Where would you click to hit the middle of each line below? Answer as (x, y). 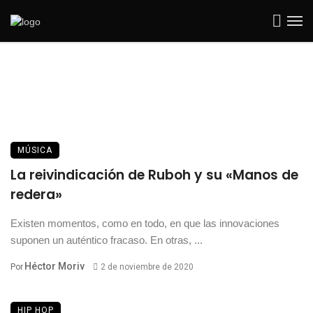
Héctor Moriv (54, 266)
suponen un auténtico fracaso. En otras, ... (107, 240)
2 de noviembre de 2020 (147, 267)
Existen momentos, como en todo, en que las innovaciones (145, 223)
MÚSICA (35, 150)
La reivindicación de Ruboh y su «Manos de (154, 175)
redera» (36, 195)
